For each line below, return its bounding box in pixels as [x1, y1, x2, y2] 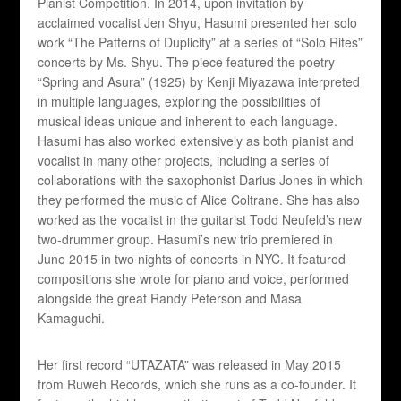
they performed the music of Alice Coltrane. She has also [38, 191, 361, 209]
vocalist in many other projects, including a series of [38, 151, 330, 170]
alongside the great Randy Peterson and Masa [38, 289, 303, 308]
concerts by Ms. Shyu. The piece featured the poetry [38, 53, 336, 72]
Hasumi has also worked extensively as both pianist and [38, 132, 354, 150]
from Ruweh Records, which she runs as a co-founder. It [38, 375, 357, 394]
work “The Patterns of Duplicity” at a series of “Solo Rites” [38, 33, 363, 52]
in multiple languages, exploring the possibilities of [38, 92, 321, 111]
